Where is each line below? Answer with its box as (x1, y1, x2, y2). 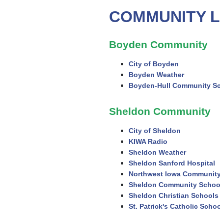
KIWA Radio (129, 137, 167, 146)
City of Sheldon (129, 127, 181, 135)
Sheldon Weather (129, 148, 186, 157)
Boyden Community (109, 39, 208, 51)
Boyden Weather (129, 71, 184, 79)
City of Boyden (129, 60, 179, 68)
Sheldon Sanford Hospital (129, 159, 215, 167)
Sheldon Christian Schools (129, 192, 219, 200)
